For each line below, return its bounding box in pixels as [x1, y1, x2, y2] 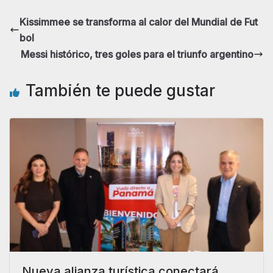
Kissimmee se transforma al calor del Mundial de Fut [19, 16, 258, 29]
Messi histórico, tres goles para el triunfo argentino [21, 48, 253, 61]
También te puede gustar [26, 81, 215, 101]
